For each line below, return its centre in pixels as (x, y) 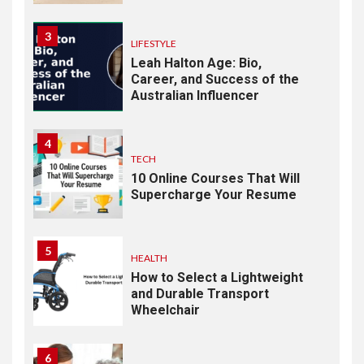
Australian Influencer (195, 95)
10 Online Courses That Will (215, 178)
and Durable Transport (200, 293)
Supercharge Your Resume (214, 194)
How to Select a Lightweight (217, 277)
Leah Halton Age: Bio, (196, 63)
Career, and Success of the (215, 79)
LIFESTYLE (154, 43)
